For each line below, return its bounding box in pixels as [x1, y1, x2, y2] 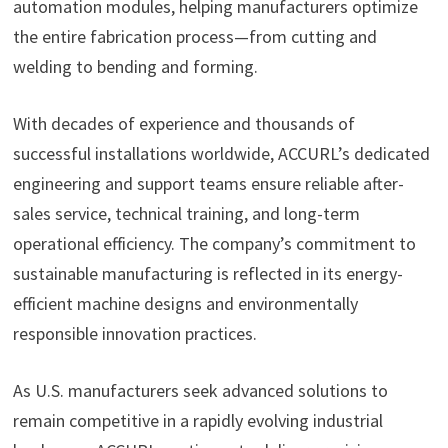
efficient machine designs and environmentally [12, 292, 358, 316]
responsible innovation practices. [12, 322, 257, 346]
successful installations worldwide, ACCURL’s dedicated [12, 142, 430, 166]
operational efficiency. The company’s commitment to [12, 232, 416, 256]
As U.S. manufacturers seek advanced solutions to [12, 379, 388, 403]
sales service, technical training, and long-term [12, 202, 360, 226]
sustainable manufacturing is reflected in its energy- [12, 262, 403, 286]
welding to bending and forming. [12, 55, 258, 79]
